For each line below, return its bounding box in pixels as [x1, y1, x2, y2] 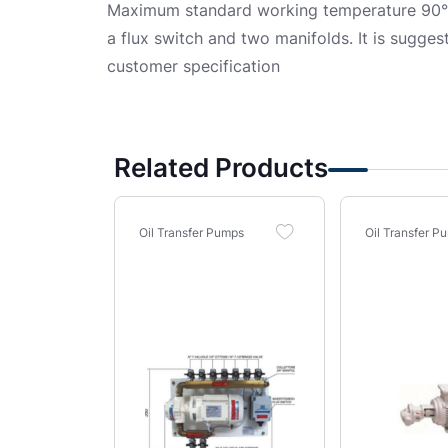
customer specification [107, 56, 280, 77]
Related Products [114, 152, 328, 184]
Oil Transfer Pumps [139, 225, 244, 241]
